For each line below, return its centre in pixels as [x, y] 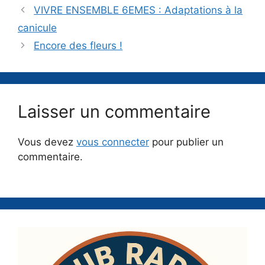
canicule [37, 28]
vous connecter [113, 142]
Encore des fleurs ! [78, 46]
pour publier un [186, 142]
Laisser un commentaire [114, 112]
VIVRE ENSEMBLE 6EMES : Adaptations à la [138, 10]
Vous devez [47, 142]
